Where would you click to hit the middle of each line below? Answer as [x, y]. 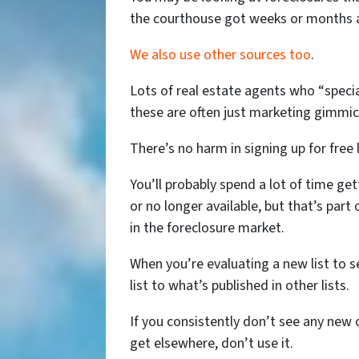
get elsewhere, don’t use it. [212, 344]
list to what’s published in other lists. [240, 286]
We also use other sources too [220, 55]
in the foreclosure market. [207, 228]
